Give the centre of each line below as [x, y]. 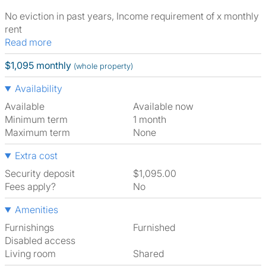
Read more [31, 42]
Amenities [36, 210]
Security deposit [40, 173]
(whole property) [103, 66]
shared [151, 254]
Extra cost [36, 156]
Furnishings [29, 227]
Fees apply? [30, 186]
